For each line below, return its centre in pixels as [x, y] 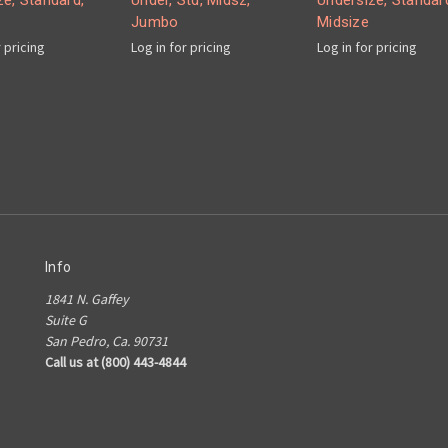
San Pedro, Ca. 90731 [106, 341]
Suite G [66, 320]
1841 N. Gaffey [87, 299]
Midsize [343, 22]
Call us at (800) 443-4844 [115, 362]
